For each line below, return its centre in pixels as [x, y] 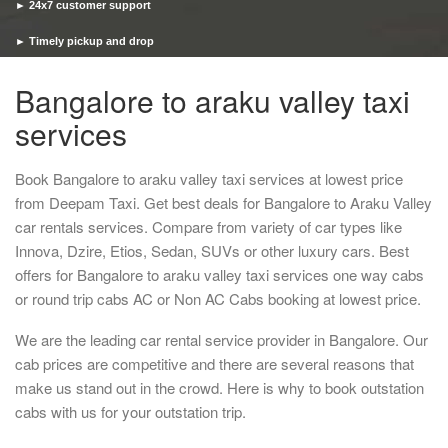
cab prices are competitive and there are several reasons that [214, 363]
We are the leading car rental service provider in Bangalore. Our [221, 339]
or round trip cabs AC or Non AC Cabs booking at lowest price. [218, 298]
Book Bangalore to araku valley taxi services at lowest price [209, 178]
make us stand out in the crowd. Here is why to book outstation [219, 387]
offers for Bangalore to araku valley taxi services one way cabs [219, 274]
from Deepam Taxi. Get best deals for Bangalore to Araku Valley [223, 202]
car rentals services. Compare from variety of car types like [208, 226]
